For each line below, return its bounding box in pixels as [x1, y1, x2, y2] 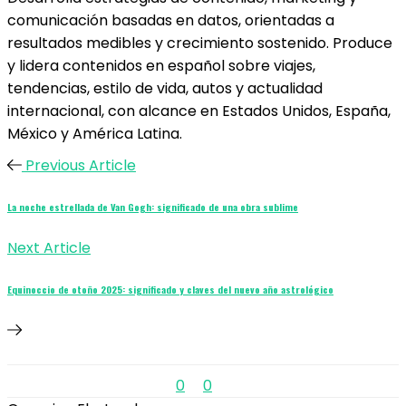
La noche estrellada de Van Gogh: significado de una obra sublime [7, 198, 298, 214]
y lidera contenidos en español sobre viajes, [7, 54, 315, 76]
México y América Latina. [7, 122, 182, 144]
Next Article [7, 237, 91, 258]
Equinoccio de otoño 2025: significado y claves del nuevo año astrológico [7, 281, 333, 296]
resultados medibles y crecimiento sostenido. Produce [7, 32, 392, 53]
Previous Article [24, 154, 136, 176]
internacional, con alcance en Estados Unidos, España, [7, 100, 391, 121]
